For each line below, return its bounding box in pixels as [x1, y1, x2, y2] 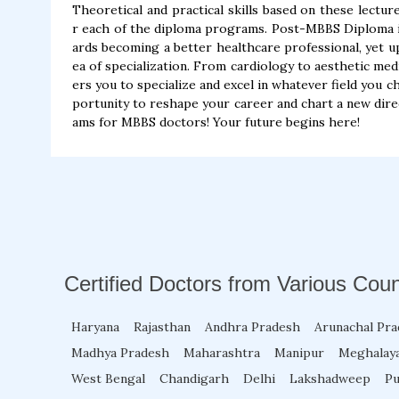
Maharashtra [183, 345, 260, 361]
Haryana [71, 319, 119, 335]
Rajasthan [134, 319, 191, 335]
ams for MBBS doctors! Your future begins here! [72, 114, 360, 130]
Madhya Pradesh [71, 345, 169, 361]
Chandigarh [159, 370, 229, 387]
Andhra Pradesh [205, 319, 300, 335]
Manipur [274, 345, 324, 361]
